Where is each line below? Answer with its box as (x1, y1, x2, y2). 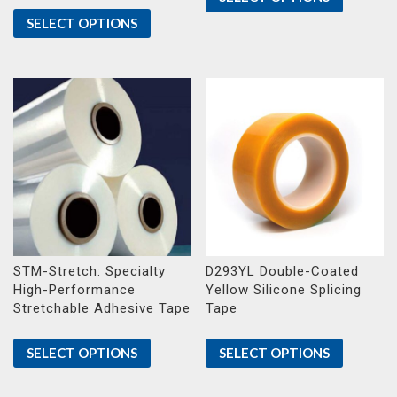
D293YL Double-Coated (206, 263, 360, 280)
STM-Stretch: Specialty (13, 263, 166, 280)
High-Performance (13, 282, 136, 299)
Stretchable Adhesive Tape (13, 300, 191, 317)
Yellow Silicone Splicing (206, 282, 362, 299)
